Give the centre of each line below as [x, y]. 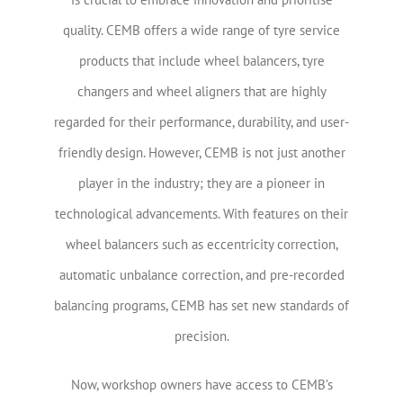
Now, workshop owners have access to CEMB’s [201, 385]
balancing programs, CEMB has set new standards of [201, 306]
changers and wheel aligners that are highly [201, 92]
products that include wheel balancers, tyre [201, 61]
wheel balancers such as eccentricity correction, [201, 245]
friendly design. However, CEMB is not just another [201, 153]
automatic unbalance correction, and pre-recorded [201, 275]
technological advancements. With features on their [201, 214]
